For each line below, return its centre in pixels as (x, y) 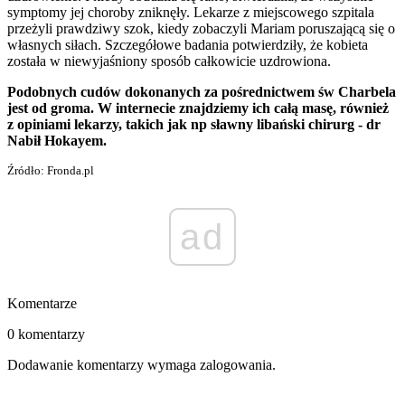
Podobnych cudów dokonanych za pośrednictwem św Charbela (202, 92)
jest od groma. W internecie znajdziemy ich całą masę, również (198, 108)
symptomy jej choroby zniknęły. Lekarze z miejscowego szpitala (191, 13)
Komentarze (42, 304)
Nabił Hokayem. (57, 141)
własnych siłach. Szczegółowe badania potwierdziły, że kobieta (188, 45)
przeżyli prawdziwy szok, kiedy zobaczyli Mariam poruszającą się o (201, 29)
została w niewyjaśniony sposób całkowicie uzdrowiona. (169, 61)
